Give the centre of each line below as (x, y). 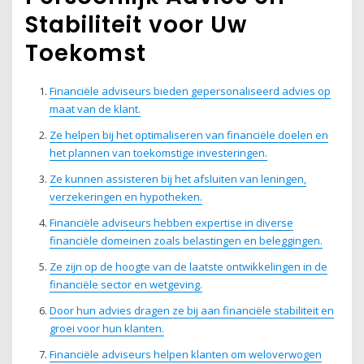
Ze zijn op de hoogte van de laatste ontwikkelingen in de (188, 267)
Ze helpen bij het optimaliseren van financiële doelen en (188, 135)
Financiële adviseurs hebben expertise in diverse (171, 223)
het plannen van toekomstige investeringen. (158, 153)
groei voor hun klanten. (106, 329)
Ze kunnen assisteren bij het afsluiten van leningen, (178, 179)
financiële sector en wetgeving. (126, 285)
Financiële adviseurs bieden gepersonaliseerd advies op (190, 91)
